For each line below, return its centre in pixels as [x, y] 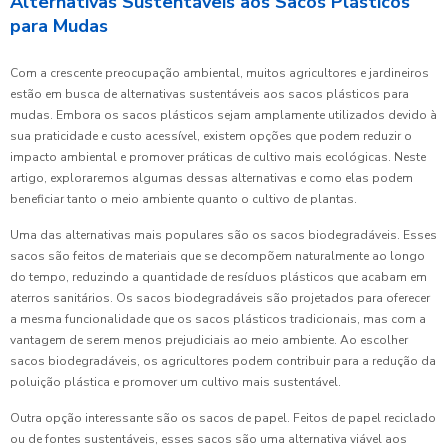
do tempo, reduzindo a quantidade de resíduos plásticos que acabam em [218, 277]
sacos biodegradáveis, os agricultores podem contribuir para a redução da [223, 361]
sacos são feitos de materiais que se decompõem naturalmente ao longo [217, 256]
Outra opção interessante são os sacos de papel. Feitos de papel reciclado [223, 418]
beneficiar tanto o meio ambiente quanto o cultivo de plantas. [183, 199]
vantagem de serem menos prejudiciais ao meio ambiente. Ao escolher [209, 340]
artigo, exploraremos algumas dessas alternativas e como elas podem [211, 178]
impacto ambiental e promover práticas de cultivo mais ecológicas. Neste [218, 157]
